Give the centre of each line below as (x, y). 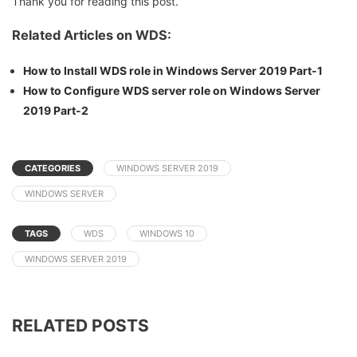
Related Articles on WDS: (92, 35)
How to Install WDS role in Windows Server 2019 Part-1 (173, 70)
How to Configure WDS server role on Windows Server (172, 90)
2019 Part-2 (56, 110)
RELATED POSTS (80, 325)
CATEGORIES (53, 168)
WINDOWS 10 (167, 233)
